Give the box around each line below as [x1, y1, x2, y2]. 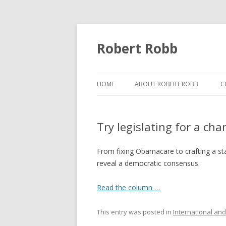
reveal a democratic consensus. [97, 158, 200, 168]
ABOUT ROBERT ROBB [135, 80, 198, 88]
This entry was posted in [97, 207, 173, 216]
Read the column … [97, 183, 160, 192]
